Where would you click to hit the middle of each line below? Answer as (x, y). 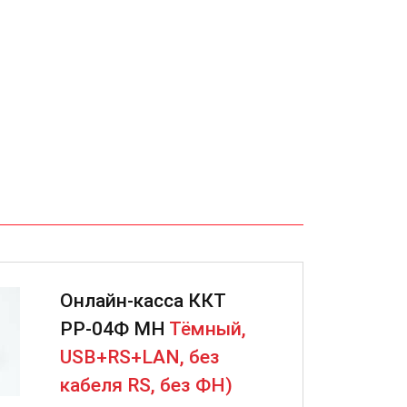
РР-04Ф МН (114, 328)
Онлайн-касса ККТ (142, 300)
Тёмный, (207, 328)
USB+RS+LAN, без (139, 357)
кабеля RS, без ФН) (146, 385)
